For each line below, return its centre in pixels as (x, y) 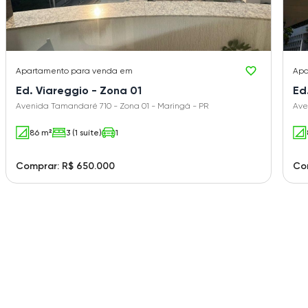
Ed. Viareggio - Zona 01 (79, 91)
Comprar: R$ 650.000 (65, 166)
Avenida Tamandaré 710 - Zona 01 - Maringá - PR (112, 106)
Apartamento (42, 71)
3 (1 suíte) (84, 132)
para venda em (102, 71)
